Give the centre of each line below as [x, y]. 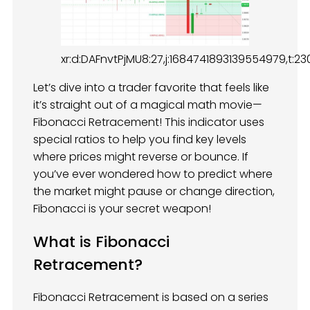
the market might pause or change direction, [154, 191]
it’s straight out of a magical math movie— [148, 104]
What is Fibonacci [101, 241]
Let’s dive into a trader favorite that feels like [151, 87]
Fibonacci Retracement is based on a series [151, 298]
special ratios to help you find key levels [140, 139]
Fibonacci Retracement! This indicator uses [149, 122]
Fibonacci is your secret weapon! [122, 208]
